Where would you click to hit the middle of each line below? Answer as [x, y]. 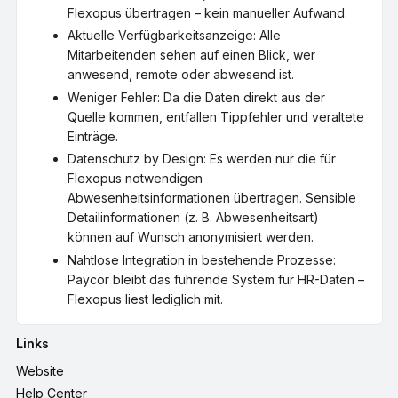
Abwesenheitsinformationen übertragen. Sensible [212, 198]
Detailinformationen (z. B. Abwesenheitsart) [193, 217]
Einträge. [93, 136]
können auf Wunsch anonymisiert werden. [191, 237]
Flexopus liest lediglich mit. [145, 298]
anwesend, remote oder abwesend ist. [181, 74]
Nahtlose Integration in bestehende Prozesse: [202, 259]
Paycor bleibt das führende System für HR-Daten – [216, 279]
